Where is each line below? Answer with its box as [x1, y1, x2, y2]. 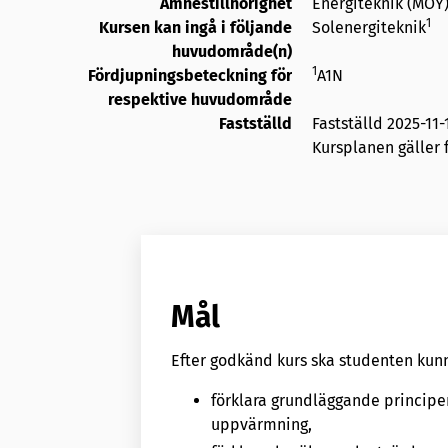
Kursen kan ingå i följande [99, 17, 292, 37]
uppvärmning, [211, 414, 313, 434]
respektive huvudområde [108, 89, 292, 109]
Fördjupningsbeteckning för [88, 65, 292, 85]
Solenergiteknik [312, 17, 426, 37]
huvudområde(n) [172, 41, 292, 61]
